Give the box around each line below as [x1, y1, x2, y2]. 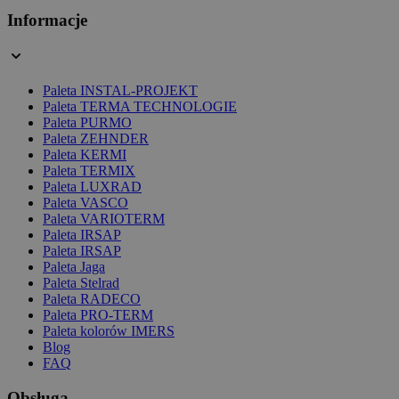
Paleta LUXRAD [43, 179, 142, 195]
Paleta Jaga [43, 259, 105, 275]
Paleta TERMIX [43, 163, 135, 179]
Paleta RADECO [43, 291, 141, 307]
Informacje [7, 11, 87, 30]
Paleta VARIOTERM [43, 211, 165, 227]
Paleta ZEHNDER [43, 131, 149, 147]
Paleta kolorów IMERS [43, 323, 175, 339]
